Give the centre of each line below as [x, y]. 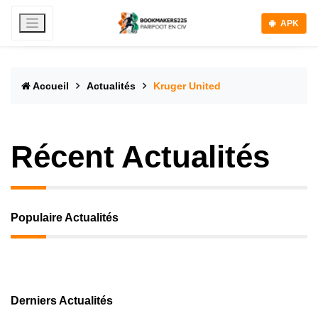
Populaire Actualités [65, 218]
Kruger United [187, 86]
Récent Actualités [140, 157]
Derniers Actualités [62, 301]
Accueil [51, 86]
